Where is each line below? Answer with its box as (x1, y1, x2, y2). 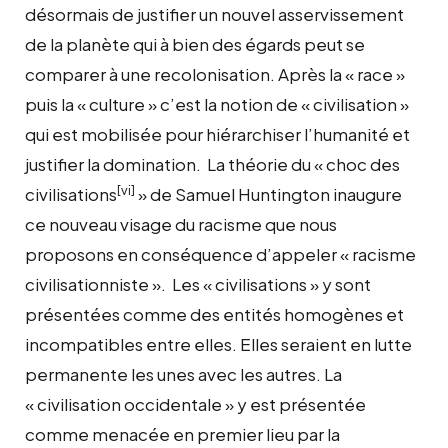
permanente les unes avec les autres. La (25, 362, 342, 385)
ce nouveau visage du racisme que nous (25, 212, 337, 235)
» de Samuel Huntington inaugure (135, 182, 402, 205)
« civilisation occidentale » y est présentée (25, 392, 366, 415)
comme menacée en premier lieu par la (25, 422, 340, 445)
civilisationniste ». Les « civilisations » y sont (25, 272, 371, 295)
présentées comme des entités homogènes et (25, 302, 404, 325)
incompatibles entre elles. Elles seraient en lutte (25, 332, 412, 355)
